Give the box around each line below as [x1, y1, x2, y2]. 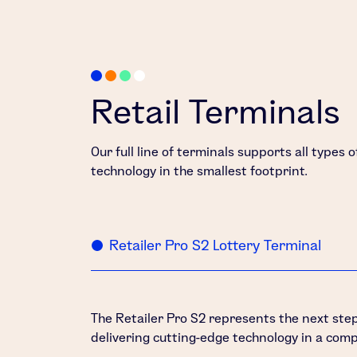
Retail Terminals [91, 93, 339, 131]
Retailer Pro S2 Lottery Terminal [109, 237, 321, 253]
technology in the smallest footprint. [91, 164, 307, 178]
